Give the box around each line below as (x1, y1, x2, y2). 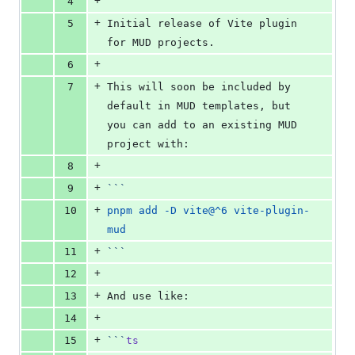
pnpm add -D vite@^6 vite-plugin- (107, 204, 310, 217)
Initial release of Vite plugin (107, 17, 297, 30)
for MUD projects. (107, 36, 215, 49)
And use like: (107, 290, 189, 303)
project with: (107, 138, 189, 151)
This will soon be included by (107, 81, 291, 94)
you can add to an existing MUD (107, 119, 297, 132)
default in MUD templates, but (107, 100, 291, 113)
